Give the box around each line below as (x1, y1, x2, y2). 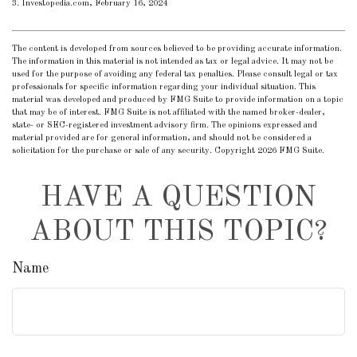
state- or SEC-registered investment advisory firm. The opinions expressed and (12, 121, 317, 131)
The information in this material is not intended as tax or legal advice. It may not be (12, 57, 333, 67)
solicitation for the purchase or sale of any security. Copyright (12, 147, 257, 156)
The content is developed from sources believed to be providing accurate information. (12, 45, 342, 54)
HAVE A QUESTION (41, 184, 316, 214)
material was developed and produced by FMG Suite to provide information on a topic (12, 96, 343, 105)
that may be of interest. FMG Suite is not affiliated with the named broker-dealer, (12, 108, 325, 118)
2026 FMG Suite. (257, 147, 324, 156)
